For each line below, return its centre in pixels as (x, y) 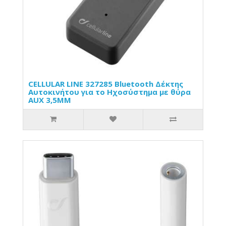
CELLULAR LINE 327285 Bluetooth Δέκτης (106, 83)
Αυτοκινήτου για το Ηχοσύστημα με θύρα (109, 92)
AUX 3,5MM (50, 100)
